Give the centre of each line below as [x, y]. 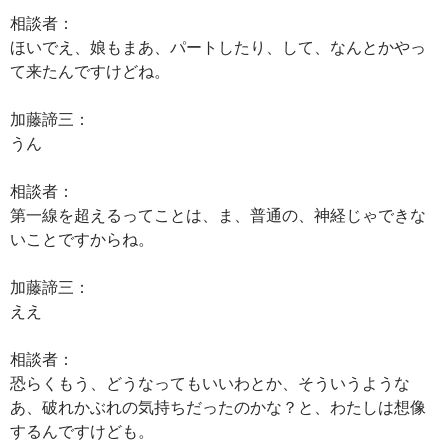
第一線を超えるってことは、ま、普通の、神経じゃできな [218, 214]
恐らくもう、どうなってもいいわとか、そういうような [210, 382]
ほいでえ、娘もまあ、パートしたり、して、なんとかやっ [218, 46]
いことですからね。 [82, 238]
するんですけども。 [82, 430]
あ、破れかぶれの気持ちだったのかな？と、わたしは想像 [218, 406]
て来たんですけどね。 [90, 70]
